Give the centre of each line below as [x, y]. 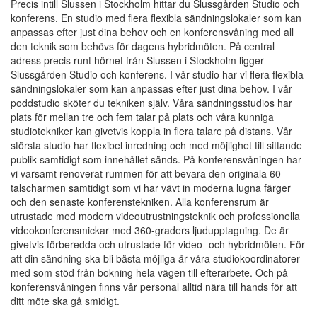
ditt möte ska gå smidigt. [65, 301]
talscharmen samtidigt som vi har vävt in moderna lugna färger [151, 188]
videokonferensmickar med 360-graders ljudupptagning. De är [150, 230]
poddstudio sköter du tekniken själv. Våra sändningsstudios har [151, 103]
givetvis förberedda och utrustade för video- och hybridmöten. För [158, 244]
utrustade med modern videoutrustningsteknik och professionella [155, 216]
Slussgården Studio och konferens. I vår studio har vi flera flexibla [157, 75]
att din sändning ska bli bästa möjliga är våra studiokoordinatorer [155, 259]
